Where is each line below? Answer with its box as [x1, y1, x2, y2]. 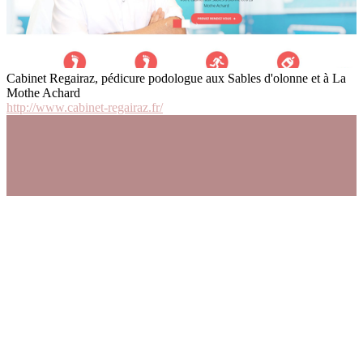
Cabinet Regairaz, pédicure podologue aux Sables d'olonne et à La [6, 71, 346, 86]
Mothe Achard [6, 86, 80, 100]
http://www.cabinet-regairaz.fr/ [6, 100, 163, 115]
